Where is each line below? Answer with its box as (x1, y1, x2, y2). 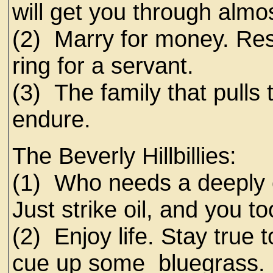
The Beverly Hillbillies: (12, 143, 250, 169)
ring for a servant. (12, 52, 207, 79)
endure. (12, 106, 97, 132)
